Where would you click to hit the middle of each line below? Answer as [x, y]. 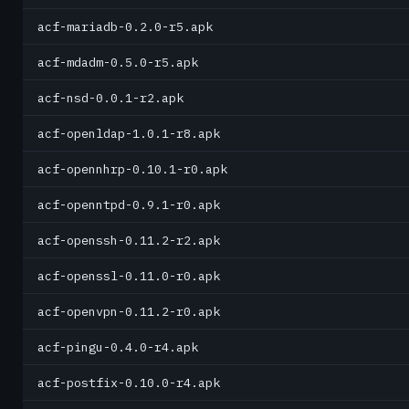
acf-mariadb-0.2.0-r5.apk [125, 26]
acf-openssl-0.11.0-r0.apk [129, 276]
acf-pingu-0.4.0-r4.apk [118, 347]
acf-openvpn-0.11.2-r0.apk [129, 311]
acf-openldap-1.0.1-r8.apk [129, 133]
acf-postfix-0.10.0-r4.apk [129, 383]
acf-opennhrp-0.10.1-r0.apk [132, 169]
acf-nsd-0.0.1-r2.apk [110, 98]
